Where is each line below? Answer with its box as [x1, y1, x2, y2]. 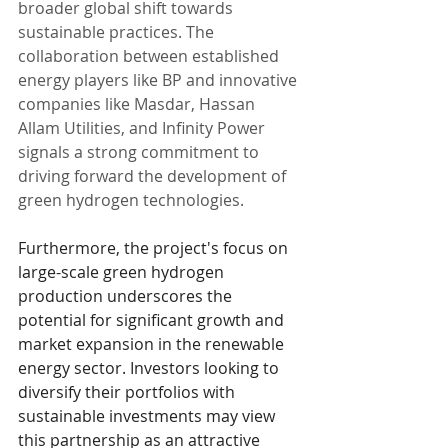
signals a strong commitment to [18, 140, 263, 163]
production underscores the [18, 284, 236, 307]
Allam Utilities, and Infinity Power [18, 116, 269, 139]
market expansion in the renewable [18, 332, 288, 355]
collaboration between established [18, 44, 283, 67]
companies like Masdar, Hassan [18, 92, 259, 115]
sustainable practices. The [18, 20, 218, 43]
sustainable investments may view [18, 404, 279, 427]
